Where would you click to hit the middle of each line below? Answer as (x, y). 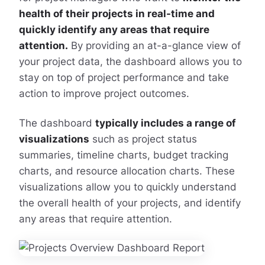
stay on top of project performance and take (124, 78)
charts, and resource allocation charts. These (127, 171)
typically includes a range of (165, 123)
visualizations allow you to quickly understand (127, 187)
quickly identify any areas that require (114, 30)
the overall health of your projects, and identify (130, 203)
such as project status (143, 139)
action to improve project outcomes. (104, 94)
